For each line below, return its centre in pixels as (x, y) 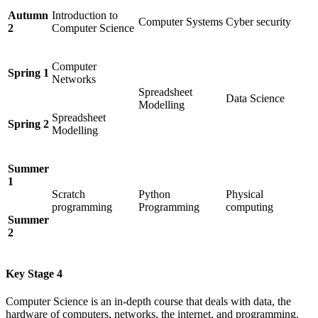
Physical (245, 194)
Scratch (68, 194)
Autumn (28, 15)
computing (250, 207)
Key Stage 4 (34, 273)
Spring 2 (28, 124)
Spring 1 (28, 72)
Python (154, 194)
